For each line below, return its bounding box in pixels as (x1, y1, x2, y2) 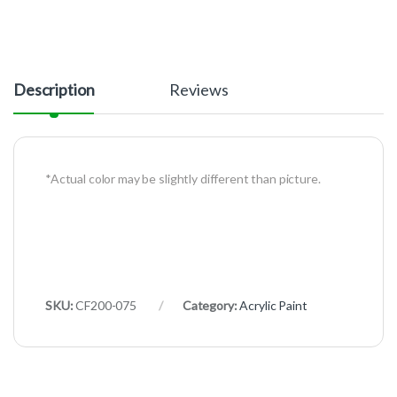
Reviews (169, 80, 229, 100)
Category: (182, 298, 240, 314)
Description (13, 80, 95, 100)
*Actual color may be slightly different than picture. (45, 171, 321, 187)
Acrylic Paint (239, 298, 307, 314)
